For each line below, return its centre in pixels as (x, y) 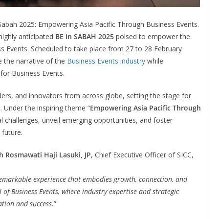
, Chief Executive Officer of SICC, (142, 154)
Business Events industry (106, 61)
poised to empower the (152, 36)
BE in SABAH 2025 (85, 36)
